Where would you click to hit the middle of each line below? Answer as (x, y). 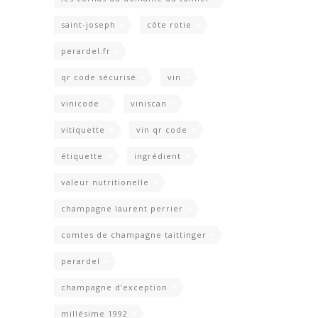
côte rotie (169, 25)
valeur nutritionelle (105, 182)
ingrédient (158, 156)
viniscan (149, 104)
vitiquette (83, 130)
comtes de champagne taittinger (134, 235)
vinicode (80, 104)
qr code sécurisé (99, 77)
